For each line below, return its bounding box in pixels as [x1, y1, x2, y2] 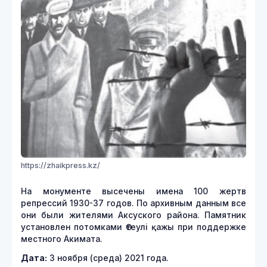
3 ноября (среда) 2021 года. [47, 253, 169, 263]
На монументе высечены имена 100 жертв [21, 186, 246, 196]
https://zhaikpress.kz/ [21, 160, 100, 170]
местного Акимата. [21, 234, 103, 244]
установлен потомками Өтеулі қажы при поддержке [21, 222, 246, 232]
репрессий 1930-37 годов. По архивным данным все [21, 198, 246, 208]
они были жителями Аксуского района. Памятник [21, 210, 246, 220]
